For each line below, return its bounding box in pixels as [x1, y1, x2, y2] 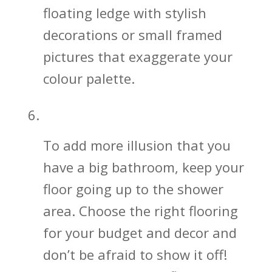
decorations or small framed [42, 25, 222, 44]
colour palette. [42, 69, 135, 87]
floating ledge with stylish [42, 3, 206, 22]
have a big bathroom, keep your [42, 157, 244, 176]
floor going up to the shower [42, 179, 223, 198]
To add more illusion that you [42, 135, 231, 154]
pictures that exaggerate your [42, 47, 233, 66]
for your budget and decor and [42, 223, 237, 242]
